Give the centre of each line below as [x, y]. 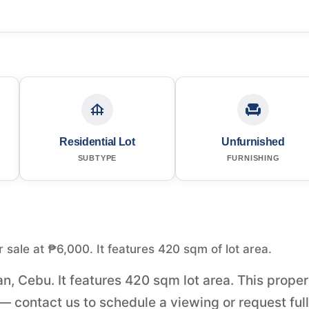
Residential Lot [97, 141]
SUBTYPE [97, 158]
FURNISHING [253, 158]
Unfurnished [253, 141]
